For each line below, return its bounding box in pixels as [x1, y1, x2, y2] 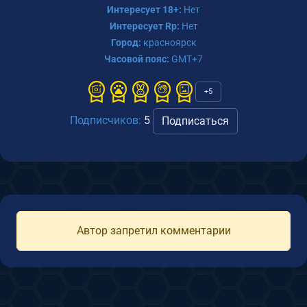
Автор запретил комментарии [76, 223, 231, 237]
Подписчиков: [69, 113, 141, 127]
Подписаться [161, 114, 229, 127]
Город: [110, 36, 141, 48]
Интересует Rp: [109, 20, 180, 32]
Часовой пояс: [104, 53, 169, 64]
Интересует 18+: [107, 3, 182, 15]
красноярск [140, 36, 197, 48]
